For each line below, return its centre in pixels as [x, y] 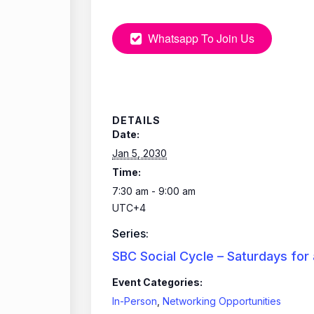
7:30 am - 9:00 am [154, 191]
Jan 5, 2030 [139, 153]
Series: [130, 234]
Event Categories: [157, 282]
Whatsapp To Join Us [201, 39]
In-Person [135, 301]
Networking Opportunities [222, 301]
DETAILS [136, 121]
